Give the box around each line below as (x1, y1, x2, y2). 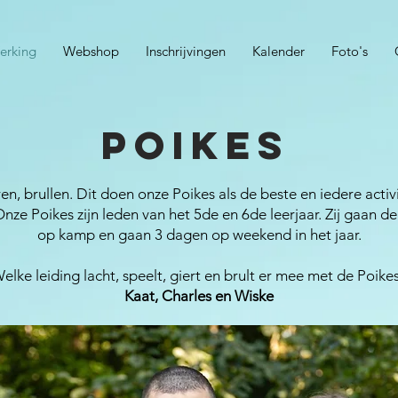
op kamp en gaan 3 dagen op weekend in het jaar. (36, 226, 362, 243)
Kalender (252, 43, 305, 60)
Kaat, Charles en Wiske (124, 287, 274, 305)
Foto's (331, 43, 368, 60)
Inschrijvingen (146, 43, 226, 60)
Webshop (63, 43, 119, 60)
